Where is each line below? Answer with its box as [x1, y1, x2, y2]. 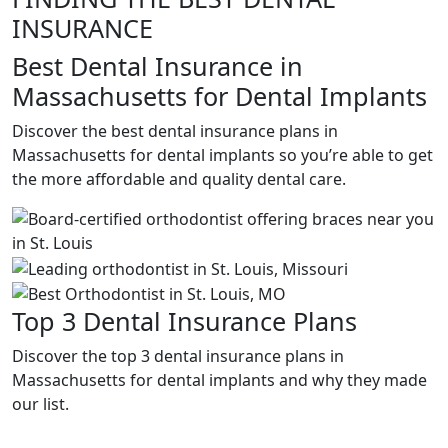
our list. [12, 393, 69, 416]
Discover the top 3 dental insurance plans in [12, 345, 344, 368]
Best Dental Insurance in [12, 49, 303, 83]
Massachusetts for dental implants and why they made [12, 369, 427, 392]
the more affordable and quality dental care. [12, 168, 346, 190]
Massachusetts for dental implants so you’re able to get [12, 144, 433, 166]
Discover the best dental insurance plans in [12, 120, 338, 142]
